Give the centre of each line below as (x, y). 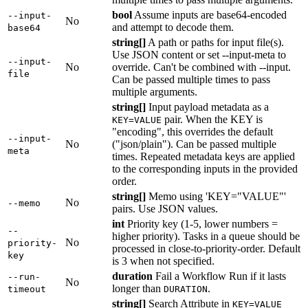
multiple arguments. (155, 92)
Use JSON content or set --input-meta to (199, 55)
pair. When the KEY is (212, 120)
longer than (138, 289)
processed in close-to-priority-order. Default (206, 249)
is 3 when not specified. (163, 261)
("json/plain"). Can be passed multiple (194, 144)
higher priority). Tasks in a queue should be (206, 236)
